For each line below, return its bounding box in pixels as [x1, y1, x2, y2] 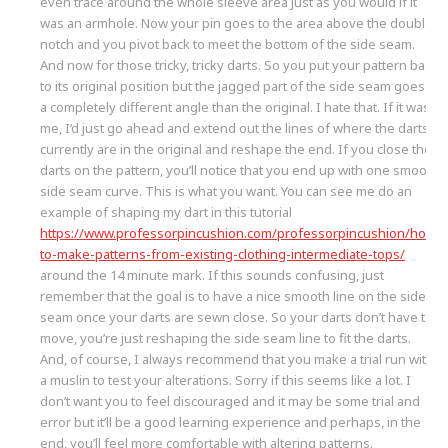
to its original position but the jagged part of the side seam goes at [40, 76, 440, 95]
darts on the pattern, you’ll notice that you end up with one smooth [40, 160, 440, 179]
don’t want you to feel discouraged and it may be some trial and [40, 391, 421, 410]
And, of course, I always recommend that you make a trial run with [40, 349, 435, 368]
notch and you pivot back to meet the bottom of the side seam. [40, 34, 416, 53]
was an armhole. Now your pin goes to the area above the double [40, 13, 434, 32]
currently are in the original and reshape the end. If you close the [40, 139, 433, 158]
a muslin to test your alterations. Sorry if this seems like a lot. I [40, 370, 412, 389]
